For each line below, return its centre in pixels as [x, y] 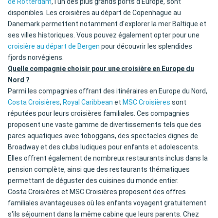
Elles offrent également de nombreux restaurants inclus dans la [108, 158]
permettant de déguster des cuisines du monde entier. [93, 181]
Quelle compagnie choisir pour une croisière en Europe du [101, 69]
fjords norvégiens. [36, 58]
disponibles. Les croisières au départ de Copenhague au [94, 13]
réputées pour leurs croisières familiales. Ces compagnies [99, 114]
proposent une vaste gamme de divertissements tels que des [105, 125]
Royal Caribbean [88, 102]
